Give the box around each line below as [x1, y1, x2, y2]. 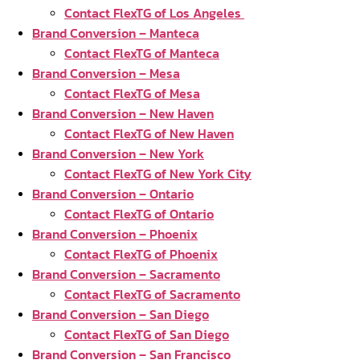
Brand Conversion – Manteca [32, 23, 199, 43]
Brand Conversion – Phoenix [32, 224, 198, 243]
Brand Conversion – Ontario [32, 184, 194, 203]
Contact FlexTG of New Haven [64, 124, 234, 143]
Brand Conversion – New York [32, 144, 204, 163]
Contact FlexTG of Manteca [64, 43, 219, 63]
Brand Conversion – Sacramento [32, 264, 220, 284]
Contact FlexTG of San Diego [64, 325, 229, 344]
